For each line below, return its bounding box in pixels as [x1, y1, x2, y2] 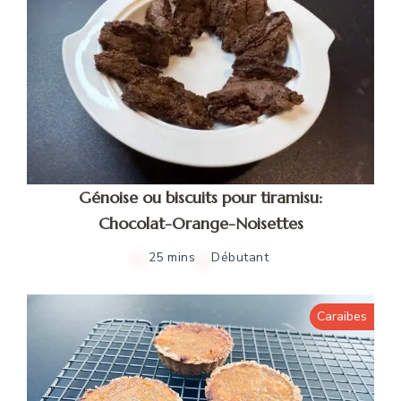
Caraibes [317, 307, 367, 325]
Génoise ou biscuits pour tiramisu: [79, 186, 322, 208]
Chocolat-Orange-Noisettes [98, 212, 303, 234]
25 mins [148, 248, 196, 266]
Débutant [211, 248, 269, 266]
